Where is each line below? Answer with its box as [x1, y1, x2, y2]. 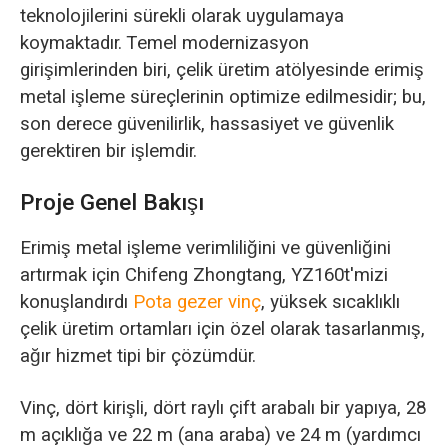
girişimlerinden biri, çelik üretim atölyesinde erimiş [19, 56, 424, 85]
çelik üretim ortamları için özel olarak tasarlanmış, [19, 314, 425, 343]
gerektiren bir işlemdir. [19, 137, 197, 166]
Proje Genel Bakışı [19, 187, 204, 220]
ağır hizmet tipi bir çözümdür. [19, 341, 256, 370]
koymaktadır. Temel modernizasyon [19, 29, 309, 58]
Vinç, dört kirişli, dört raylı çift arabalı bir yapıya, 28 [19, 393, 426, 422]
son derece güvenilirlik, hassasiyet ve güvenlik [19, 110, 394, 139]
